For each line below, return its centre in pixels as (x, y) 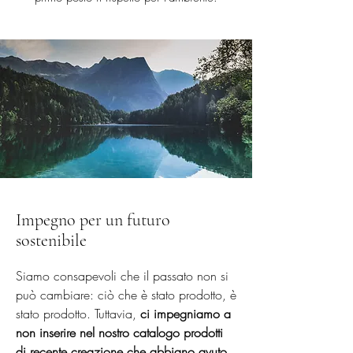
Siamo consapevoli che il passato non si (122, 276)
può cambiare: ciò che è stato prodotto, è (126, 295)
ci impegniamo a (186, 314)
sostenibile (51, 240)
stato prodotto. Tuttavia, (78, 314)
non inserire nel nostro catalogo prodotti (119, 333)
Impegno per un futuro (93, 220)
